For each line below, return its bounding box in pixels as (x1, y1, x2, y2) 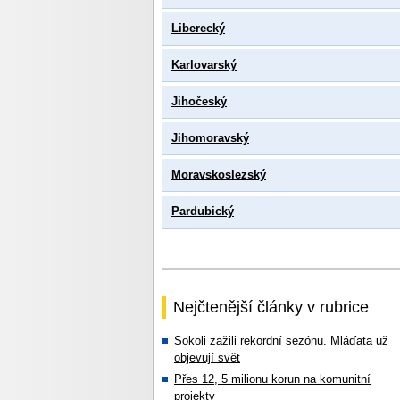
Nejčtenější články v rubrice (173, 298, 369, 316)
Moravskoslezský (171, 168, 266, 181)
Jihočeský (171, 95, 227, 108)
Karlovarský (171, 58, 237, 71)
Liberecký (171, 21, 225, 35)
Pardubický (171, 204, 234, 218)
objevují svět (174, 351, 240, 364)
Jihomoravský (171, 131, 249, 145)
